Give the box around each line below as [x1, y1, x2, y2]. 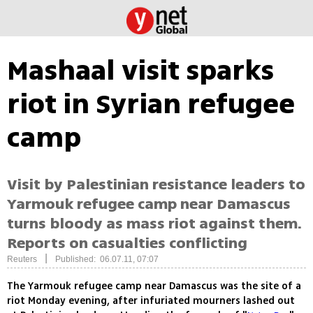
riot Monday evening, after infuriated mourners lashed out [7, 293, 295, 309]
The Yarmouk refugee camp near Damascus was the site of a [7, 279, 301, 294]
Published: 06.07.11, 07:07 [55, 254, 159, 265]
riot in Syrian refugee [7, 84, 295, 124]
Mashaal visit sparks [7, 50, 274, 91]
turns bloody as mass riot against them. [7, 212, 302, 235]
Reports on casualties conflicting [7, 232, 247, 255]
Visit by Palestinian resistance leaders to [7, 173, 305, 196]
